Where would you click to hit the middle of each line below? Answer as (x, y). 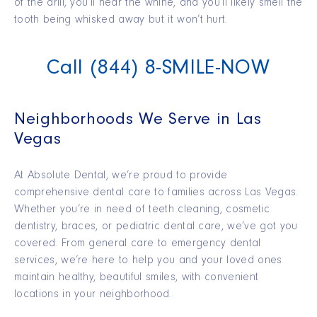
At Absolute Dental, (63, 177)
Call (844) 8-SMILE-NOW (158, 70)
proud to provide (184, 177)
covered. (36, 244)
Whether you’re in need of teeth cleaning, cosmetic (142, 211)
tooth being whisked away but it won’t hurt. (121, 21)
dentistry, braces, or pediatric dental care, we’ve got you (156, 227)
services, (38, 261)
